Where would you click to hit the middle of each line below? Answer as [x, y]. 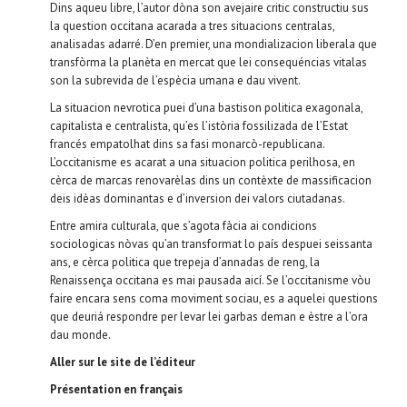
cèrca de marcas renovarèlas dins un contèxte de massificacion [211, 180]
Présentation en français [116, 389]
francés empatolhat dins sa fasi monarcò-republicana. [187, 144]
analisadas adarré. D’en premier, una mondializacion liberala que [213, 44]
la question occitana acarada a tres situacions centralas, [192, 25]
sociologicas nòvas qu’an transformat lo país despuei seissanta [211, 243]
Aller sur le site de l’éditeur [123, 362]
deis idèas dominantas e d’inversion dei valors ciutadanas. [198, 198]
